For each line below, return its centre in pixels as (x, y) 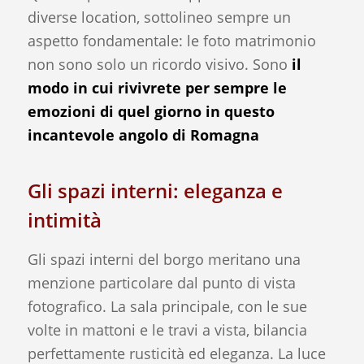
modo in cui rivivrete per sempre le (157, 88)
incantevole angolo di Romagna (143, 135)
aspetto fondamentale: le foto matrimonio (171, 41)
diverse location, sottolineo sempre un (159, 17)
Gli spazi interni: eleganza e (155, 191)
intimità (64, 220)
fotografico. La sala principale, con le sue (167, 306)
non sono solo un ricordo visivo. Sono (159, 65)
